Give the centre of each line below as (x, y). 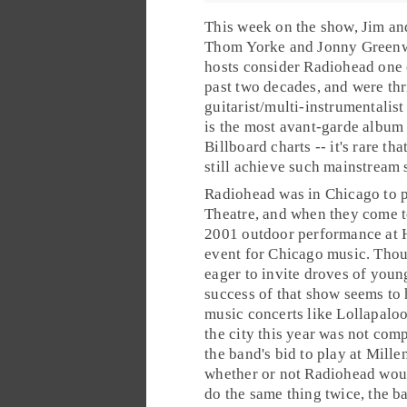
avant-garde (319, 126)
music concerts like (271, 313)
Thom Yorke (245, 46)
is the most (242, 126)
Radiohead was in (265, 194)
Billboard (236, 146)
